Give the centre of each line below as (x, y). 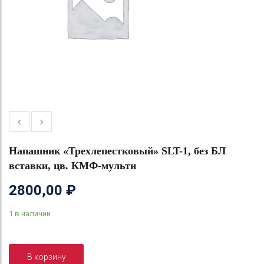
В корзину (46, 257)
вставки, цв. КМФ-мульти (72, 165)
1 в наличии (30, 213)
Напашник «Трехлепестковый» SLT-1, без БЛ (117, 151)
